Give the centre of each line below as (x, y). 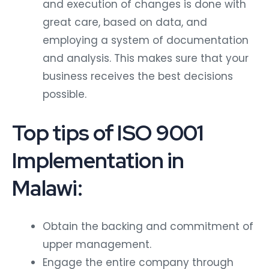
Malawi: (47, 188)
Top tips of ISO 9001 (108, 132)
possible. (65, 95)
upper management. (97, 244)
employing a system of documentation (146, 41)
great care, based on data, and (125, 23)
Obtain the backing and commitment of (148, 226)
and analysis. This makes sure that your (146, 59)
